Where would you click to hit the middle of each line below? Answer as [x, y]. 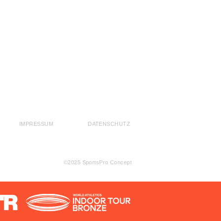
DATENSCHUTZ [109, 124]
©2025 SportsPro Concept [97, 162]
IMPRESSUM [36, 124]
